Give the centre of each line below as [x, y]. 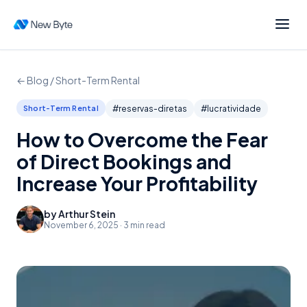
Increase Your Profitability [137, 183]
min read [148, 225]
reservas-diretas [152, 109]
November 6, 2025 [81, 225]
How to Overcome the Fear [142, 139]
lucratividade [234, 109]
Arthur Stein [87, 214]
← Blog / [36, 80]
